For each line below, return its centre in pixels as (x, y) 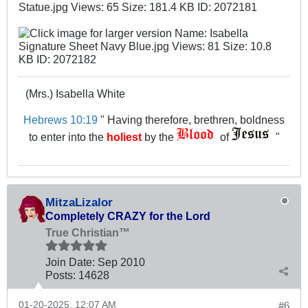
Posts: (60, 275)
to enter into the (67, 136)
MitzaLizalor (79, 202)
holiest (124, 136)
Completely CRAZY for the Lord (128, 216)
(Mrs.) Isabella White (75, 93)
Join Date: (70, 262)
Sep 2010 (121, 262)
